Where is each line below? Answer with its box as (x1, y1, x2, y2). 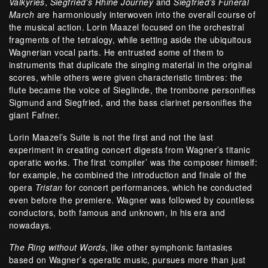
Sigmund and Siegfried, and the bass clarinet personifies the (9, 96, 252, 109)
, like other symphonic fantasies (105, 241, 233, 254)
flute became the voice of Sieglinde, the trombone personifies (9, 84, 256, 96)
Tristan (35, 181, 63, 194)
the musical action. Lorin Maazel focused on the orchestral (9, 21, 245, 33)
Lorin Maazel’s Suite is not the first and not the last (9, 131, 214, 144)
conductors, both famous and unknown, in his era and (9, 206, 226, 219)
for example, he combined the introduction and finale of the (9, 169, 247, 181)
